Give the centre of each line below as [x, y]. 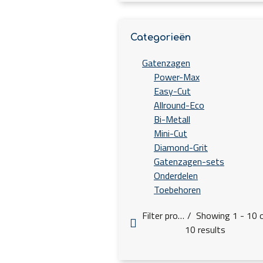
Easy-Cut [172, 91]
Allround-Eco [179, 105]
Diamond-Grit [181, 147]
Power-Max [177, 77]
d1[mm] [146, 255]
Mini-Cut [171, 133]
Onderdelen [176, 176]
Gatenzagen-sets [189, 161]
